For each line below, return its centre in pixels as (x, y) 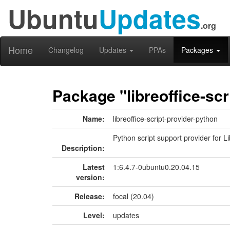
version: (90, 177)
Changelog (66, 50)
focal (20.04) (133, 196)
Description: (83, 148)
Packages (198, 50)
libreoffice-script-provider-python (165, 119)
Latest (94, 167)
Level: (94, 215)
